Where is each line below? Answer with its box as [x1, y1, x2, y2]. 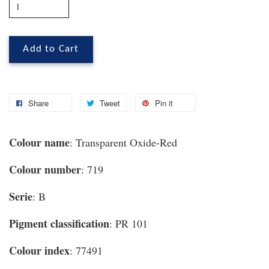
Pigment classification [9, 216, 109, 232]
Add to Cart [23, 44, 79, 55]
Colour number [9, 162, 81, 178]
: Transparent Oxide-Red [70, 135, 177, 150]
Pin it [155, 97, 173, 109]
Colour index [9, 243, 70, 259]
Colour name [9, 134, 70, 151]
